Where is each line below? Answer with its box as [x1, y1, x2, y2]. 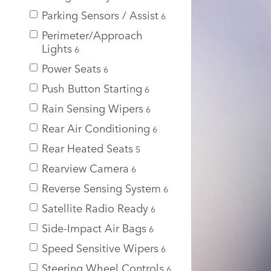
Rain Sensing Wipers [42, 99, 143, 116]
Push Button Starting [42, 79, 142, 96]
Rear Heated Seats [42, 139, 133, 155]
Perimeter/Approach [42, 26, 143, 42]
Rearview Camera [42, 159, 129, 175]
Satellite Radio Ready [42, 199, 148, 215]
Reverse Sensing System [42, 179, 161, 195]
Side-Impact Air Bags [42, 219, 146, 235]
